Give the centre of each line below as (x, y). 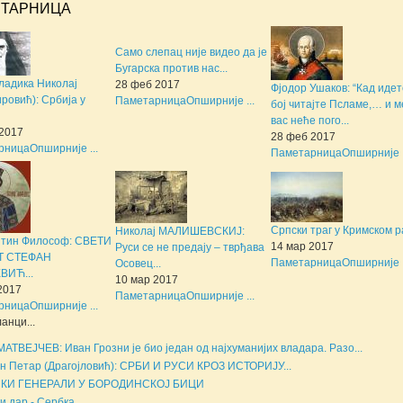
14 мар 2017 (302, 246)
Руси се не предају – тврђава (190, 247)
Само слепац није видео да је (191, 52)
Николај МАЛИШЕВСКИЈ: (180, 231)
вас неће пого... (310, 120)
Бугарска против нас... (171, 68)
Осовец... (138, 263)
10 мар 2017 (147, 279)
